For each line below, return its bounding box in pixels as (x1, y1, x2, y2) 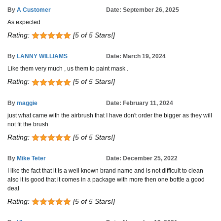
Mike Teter (17, 155, 46, 162)
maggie (17, 99, 37, 107)
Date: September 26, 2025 (106, 6, 179, 14)
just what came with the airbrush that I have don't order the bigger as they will (7, 111, 212, 119)
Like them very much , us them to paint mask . (7, 65, 128, 73)
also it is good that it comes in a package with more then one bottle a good (7, 176, 205, 183)
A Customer (17, 6, 51, 14)
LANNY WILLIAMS (17, 53, 68, 60)
